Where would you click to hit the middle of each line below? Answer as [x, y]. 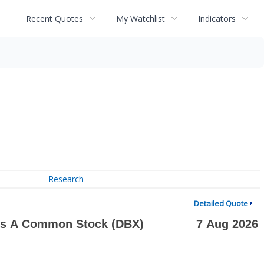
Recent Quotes [55, 18]
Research [66, 179]
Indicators [217, 18]
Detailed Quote [221, 203]
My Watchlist [141, 18]
